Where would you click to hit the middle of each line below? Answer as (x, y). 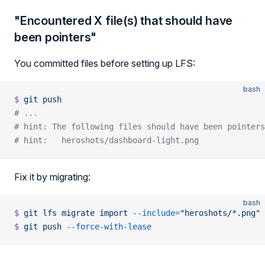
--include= (154, 213)
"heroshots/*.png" (220, 213)
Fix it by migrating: (52, 177)
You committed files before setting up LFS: (105, 63)
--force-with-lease (106, 227)
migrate (76, 213)
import (111, 213)
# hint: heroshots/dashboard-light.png (106, 140)
